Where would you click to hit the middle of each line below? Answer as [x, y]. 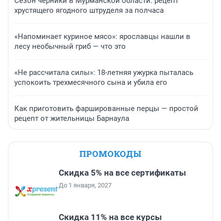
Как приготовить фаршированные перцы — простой [106, 109]
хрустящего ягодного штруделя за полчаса [89, 11]
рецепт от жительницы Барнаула [72, 119]
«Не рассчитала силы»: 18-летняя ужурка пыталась [104, 73]
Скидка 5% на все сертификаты [122, 173]
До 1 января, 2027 [85, 185]
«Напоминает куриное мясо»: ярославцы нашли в [102, 37]
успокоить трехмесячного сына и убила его [91, 83]
